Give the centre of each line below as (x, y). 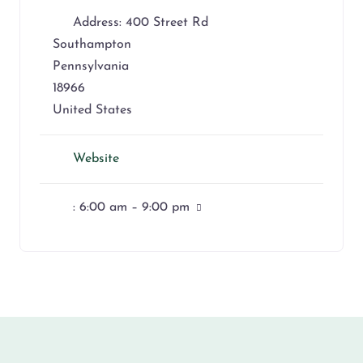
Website (96, 158)
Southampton (92, 44)
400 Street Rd (167, 22)
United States (92, 110)
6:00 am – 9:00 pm (135, 207)
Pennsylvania (91, 66)
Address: (99, 22)
